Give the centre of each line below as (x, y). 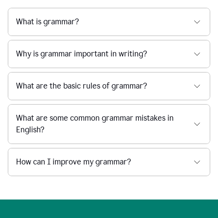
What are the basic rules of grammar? (82, 86)
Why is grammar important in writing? (82, 54)
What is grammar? (47, 22)
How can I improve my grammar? (73, 162)
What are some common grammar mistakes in (95, 118)
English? (30, 130)
